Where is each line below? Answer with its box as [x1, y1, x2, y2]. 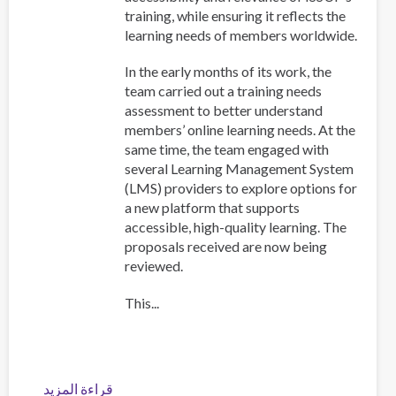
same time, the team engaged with [124, 141, 329, 158]
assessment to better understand [124, 102, 323, 119]
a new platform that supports [124, 199, 300, 217]
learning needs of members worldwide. [124, 27, 357, 44]
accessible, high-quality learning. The [124, 218, 346, 236]
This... [124, 293, 159, 311]
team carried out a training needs [124, 82, 322, 100]
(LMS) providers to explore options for [124, 179, 357, 197]
